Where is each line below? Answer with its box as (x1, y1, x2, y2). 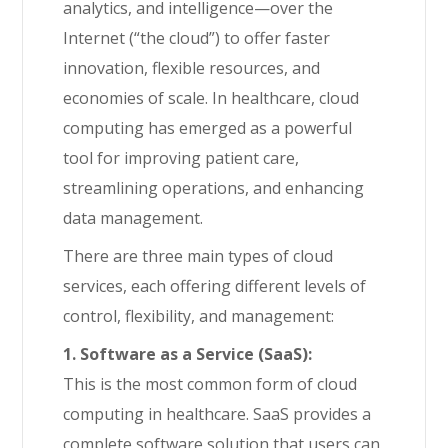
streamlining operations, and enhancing (63, 177, 365, 199)
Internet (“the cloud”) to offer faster (63, 27, 331, 49)
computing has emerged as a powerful (63, 117, 353, 139)
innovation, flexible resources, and (63, 57, 321, 79)
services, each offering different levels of (63, 275, 367, 297)
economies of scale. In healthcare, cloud (63, 87, 360, 109)
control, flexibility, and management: (63, 305, 335, 327)
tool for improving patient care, (63, 147, 300, 169)
